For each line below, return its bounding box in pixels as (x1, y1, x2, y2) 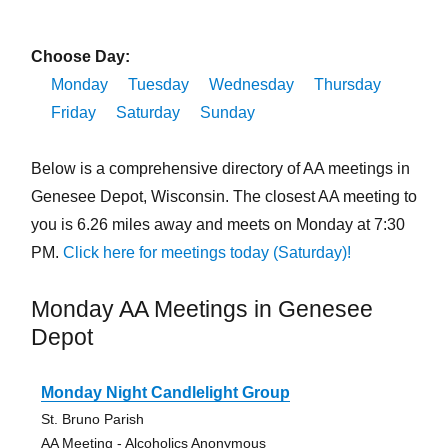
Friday (50, 104, 96, 122)
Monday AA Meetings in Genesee (30, 296, 373, 323)
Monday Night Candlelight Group (40, 384, 290, 402)
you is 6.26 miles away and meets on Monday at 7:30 (30, 216, 405, 234)
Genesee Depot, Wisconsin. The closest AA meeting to (30, 188, 417, 206)
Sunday (199, 104, 255, 122)
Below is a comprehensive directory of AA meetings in (30, 160, 410, 178)
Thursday (313, 76, 381, 94)
